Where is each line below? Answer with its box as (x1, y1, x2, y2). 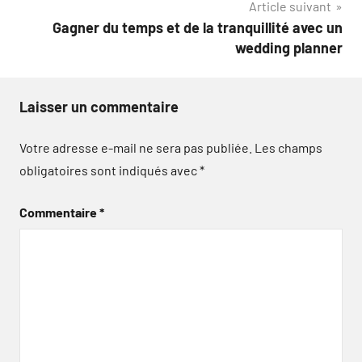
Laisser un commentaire (19, 97, 179, 116)
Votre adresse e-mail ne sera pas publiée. (19, 139, 252, 155)
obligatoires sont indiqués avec (19, 162, 200, 178)
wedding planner (235, 38, 343, 57)
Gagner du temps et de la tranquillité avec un (53, 18, 343, 36)
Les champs (255, 139, 322, 155)
